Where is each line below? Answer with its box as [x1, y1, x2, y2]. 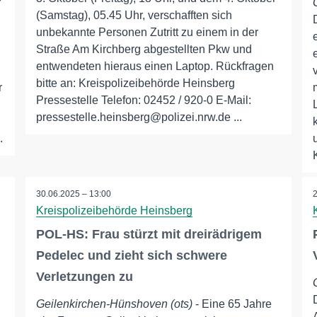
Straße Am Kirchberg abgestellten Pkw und [35, 43, 252, 55]
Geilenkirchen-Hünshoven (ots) [35, 298, 192, 310]
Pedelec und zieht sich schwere [35, 248, 227, 263]
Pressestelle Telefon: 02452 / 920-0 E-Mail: [35, 94, 251, 106]
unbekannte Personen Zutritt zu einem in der [35, 26, 258, 38]
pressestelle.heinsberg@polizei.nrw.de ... [35, 111, 242, 123]
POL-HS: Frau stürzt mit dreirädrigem [35, 227, 262, 241]
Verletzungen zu [35, 270, 133, 284]
